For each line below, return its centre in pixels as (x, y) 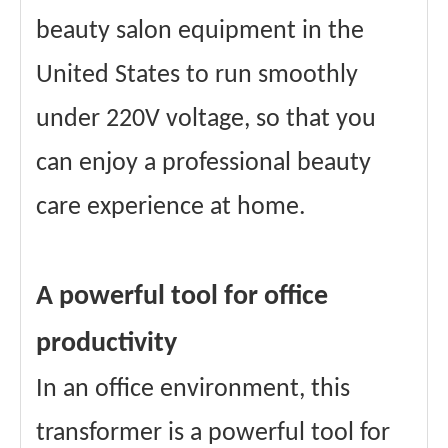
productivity (106, 344)
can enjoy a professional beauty (203, 164)
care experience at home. (171, 208)
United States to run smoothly (197, 76)
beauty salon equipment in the (200, 32)
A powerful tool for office (182, 297)
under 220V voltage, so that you (206, 120)
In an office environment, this (193, 390)
